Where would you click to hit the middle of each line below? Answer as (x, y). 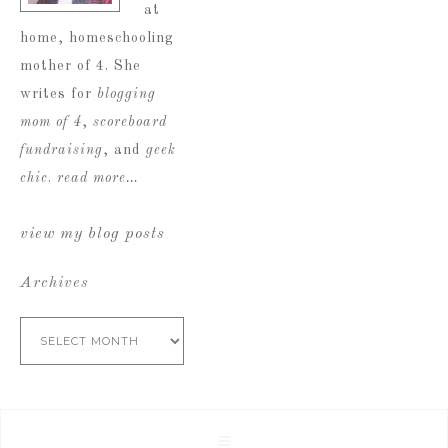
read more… (98, 177)
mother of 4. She (80, 65)
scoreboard (130, 121)
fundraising (61, 149)
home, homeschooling (97, 37)
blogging (126, 93)
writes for (58, 93)
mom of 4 (51, 121)
